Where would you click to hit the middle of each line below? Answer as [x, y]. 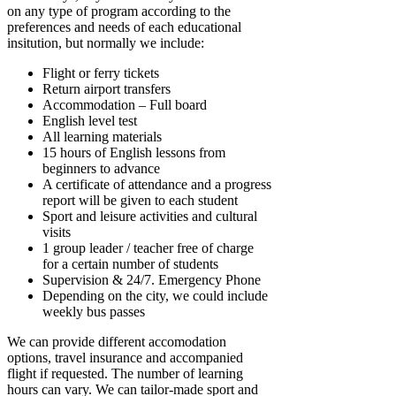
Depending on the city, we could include [155, 296]
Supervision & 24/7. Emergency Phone [152, 280]
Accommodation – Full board [125, 105]
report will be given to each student [140, 201]
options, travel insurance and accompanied [125, 358]
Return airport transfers [107, 89]
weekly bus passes [94, 312]
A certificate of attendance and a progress [157, 185]
